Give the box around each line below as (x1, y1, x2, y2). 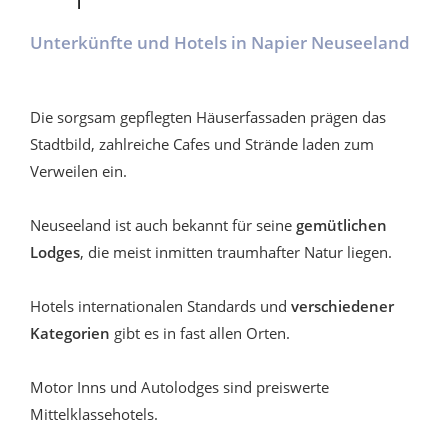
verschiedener (291, 295, 394, 316)
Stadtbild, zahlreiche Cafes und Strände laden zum (30, 133, 374, 154)
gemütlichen (296, 214, 387, 235)
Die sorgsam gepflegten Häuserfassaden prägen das (30, 106, 386, 127)
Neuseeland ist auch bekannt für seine (30, 214, 296, 235)
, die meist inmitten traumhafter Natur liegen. (80, 241, 392, 262)
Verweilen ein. (30, 160, 127, 181)
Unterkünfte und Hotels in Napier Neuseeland (30, 30, 410, 54)
